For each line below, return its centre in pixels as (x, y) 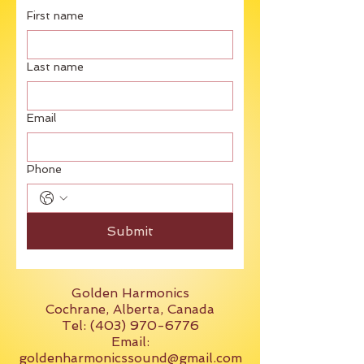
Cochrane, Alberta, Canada (130, 309)
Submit (130, 231)
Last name (55, 67)
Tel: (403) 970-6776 (130, 325)
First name (55, 15)
